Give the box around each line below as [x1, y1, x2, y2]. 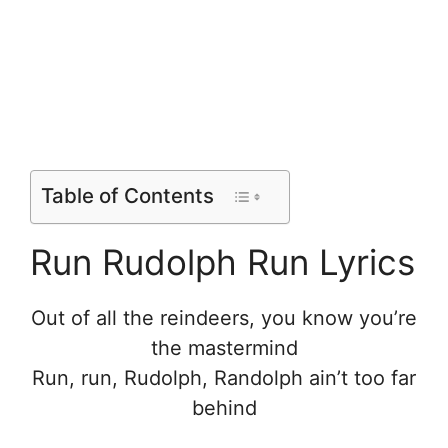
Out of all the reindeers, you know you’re [31, 305, 417, 330]
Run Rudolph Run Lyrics [30, 240, 415, 283]
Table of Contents [41, 182, 214, 208]
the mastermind [150, 335, 298, 360]
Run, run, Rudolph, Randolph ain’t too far [32, 365, 416, 390]
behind [191, 395, 257, 420]
